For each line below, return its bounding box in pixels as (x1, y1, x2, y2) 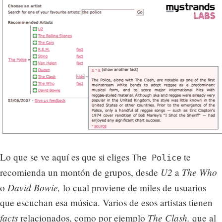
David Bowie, (7, 180, 60, 194)
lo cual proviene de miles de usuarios (60, 181, 206, 194)
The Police (132, 152, 181, 163)
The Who (182, 165, 217, 178)
